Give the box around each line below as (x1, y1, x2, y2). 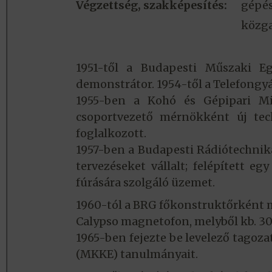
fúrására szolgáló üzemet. (75, 175, 215, 190)
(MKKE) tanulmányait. (75, 247, 198, 262)
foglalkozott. (75, 126, 146, 141)
